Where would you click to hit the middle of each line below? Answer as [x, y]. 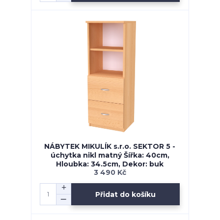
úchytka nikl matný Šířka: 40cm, [110, 155]
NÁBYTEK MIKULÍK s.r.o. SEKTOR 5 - [110, 146]
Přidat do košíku [126, 194]
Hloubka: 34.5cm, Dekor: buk [110, 164]
